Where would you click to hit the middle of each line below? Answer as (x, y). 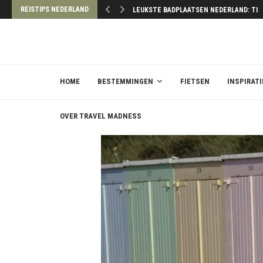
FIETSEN (195, 81)
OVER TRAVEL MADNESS (101, 116)
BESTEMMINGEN (125, 81)
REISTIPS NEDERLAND (55, 9)
